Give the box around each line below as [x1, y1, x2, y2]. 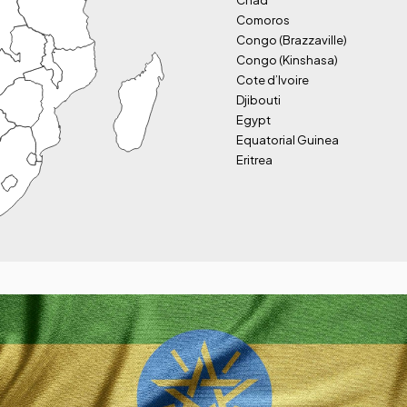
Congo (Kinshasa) [236, 53, 338, 67]
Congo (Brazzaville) [236, 33, 347, 47]
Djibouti [236, 93, 281, 107]
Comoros [236, 13, 290, 27]
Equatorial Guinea [236, 133, 339, 147]
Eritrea [236, 153, 273, 167]
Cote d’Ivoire [236, 73, 309, 87]
